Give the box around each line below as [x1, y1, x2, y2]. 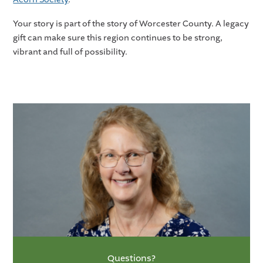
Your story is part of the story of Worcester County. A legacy [13, 18, 249, 30]
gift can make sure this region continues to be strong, [13, 32, 223, 44]
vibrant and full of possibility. [13, 46, 128, 58]
